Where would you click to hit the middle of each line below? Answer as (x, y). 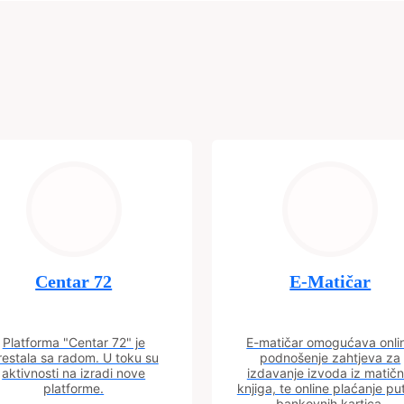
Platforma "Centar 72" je (73, 342)
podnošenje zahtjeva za (331, 358)
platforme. (74, 388)
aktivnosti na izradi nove (74, 373)
